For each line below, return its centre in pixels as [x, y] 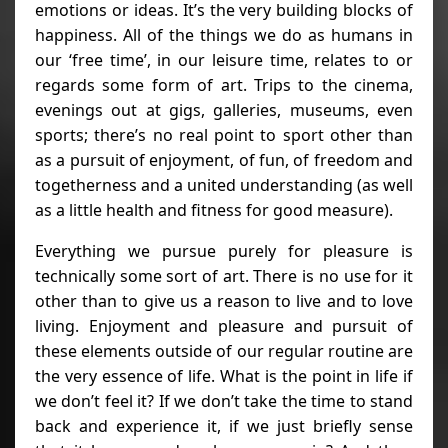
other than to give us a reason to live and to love [224, 300]
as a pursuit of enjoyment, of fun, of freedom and [224, 159]
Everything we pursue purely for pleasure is [224, 250]
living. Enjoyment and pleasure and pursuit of [224, 325]
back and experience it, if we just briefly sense [224, 425]
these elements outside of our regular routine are [224, 350]
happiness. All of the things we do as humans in [224, 34]
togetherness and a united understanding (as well [224, 184]
